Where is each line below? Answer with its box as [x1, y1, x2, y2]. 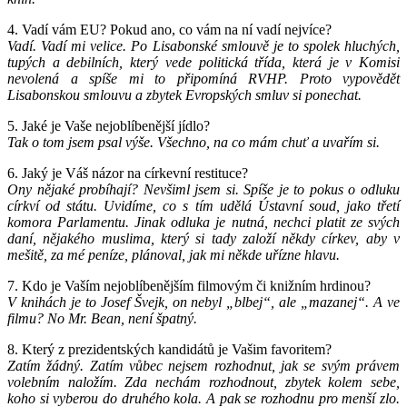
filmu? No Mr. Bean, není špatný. [7, 310, 197, 326]
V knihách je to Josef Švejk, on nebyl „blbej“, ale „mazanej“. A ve [7, 293, 400, 310]
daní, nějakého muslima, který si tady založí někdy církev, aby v [7, 230, 400, 246]
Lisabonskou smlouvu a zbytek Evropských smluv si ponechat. [7, 86, 362, 103]
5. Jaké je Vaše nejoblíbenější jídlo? [7, 117, 210, 134]
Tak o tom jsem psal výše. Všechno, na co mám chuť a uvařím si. [7, 134, 380, 150]
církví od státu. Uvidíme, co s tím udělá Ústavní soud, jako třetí [7, 197, 400, 213]
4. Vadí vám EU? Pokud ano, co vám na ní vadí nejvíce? [7, 21, 332, 37]
